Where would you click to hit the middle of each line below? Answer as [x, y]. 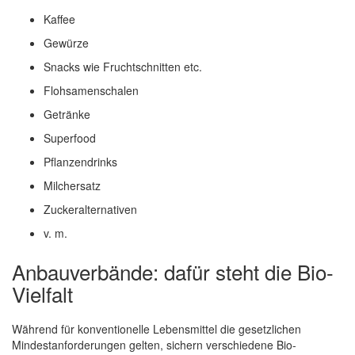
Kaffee [59, 19]
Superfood [70, 137]
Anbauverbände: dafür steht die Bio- [173, 271]
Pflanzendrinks [80, 161]
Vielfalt [42, 293]
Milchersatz [72, 185]
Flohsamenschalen [91, 90]
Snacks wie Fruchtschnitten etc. [123, 66]
